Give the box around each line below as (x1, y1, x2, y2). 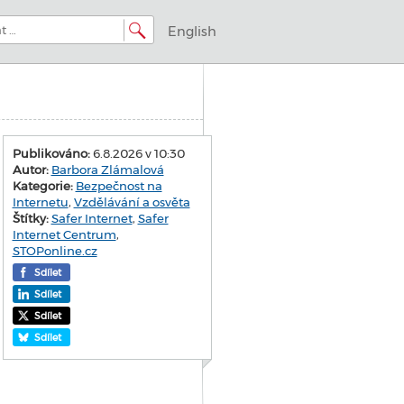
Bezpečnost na (75, 179, 162, 193)
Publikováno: (12, 146, 90, 161)
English (167, 23, 216, 40)
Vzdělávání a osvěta (73, 195, 190, 209)
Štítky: (12, 211, 49, 225)
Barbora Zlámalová (50, 162, 164, 177)
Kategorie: (12, 179, 73, 193)
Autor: (12, 162, 49, 177)
